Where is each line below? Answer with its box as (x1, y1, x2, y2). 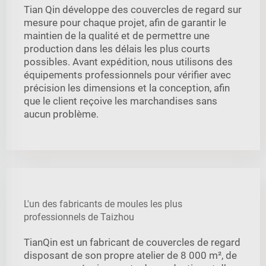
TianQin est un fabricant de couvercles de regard (24, 236, 240, 248)
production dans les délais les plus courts (24, 42, 210, 55)
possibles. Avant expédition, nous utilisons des (24, 55, 233, 68)
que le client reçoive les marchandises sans (24, 94, 217, 107)
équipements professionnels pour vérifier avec (24, 68, 231, 81)
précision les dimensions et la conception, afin (24, 81, 230, 94)
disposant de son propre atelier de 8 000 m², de (24, 249, 237, 261)
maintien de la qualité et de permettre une (24, 29, 210, 42)
